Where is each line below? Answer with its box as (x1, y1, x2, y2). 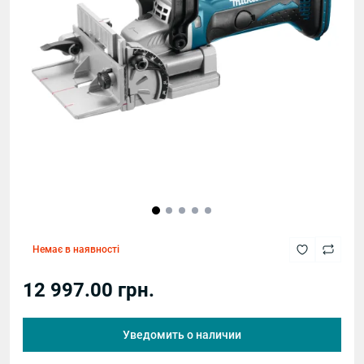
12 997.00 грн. (23, 279, 154, 301)
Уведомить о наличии (123, 328, 241, 341)
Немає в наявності (32, 244, 119, 255)
